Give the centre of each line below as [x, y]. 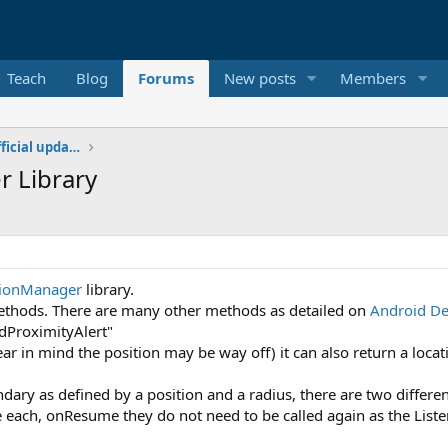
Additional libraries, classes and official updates [75, 147]
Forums [165, 78]
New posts [259, 78]
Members [373, 78]
